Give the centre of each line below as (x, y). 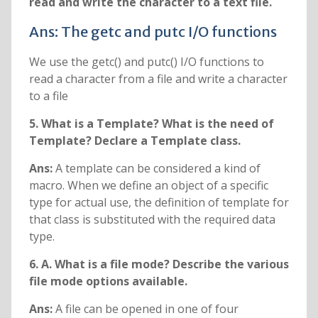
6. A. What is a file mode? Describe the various (159, 264)
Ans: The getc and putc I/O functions (153, 32)
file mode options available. (108, 281)
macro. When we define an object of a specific (148, 186)
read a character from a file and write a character (158, 79)
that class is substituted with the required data (152, 220)
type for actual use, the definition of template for (159, 203)
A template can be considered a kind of (158, 169)
